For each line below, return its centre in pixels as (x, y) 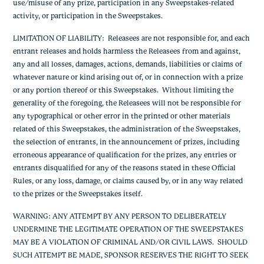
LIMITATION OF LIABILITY (57, 38)
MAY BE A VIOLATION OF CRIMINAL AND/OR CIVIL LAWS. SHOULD (130, 242)
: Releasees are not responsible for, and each (176, 38)
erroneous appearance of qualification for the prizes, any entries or (124, 155)
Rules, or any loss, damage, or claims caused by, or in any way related (128, 181)
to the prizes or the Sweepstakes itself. (77, 194)
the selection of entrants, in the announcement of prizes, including (126, 142)
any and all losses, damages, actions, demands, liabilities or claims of (127, 64)
